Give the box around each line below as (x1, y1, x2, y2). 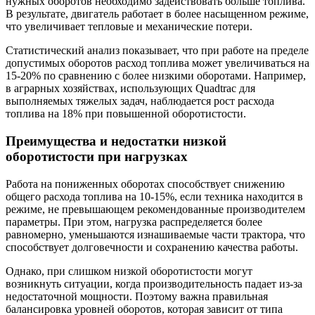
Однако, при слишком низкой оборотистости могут (6, 264, 252, 277)
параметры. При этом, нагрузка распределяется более (6, 215, 262, 228)
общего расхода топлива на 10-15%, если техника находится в (6, 190, 303, 202)
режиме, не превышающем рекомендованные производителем (6, 202, 305, 215)
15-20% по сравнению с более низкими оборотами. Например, (6, 70, 306, 82)
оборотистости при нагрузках (6, 148, 188, 164)
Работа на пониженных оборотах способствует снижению (6, 177, 285, 190)
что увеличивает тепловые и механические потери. (6, 20, 252, 33)
